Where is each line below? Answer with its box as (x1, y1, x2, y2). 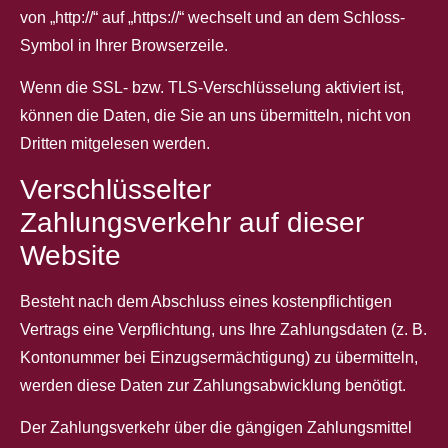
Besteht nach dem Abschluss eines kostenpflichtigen (20, 292, 392, 310)
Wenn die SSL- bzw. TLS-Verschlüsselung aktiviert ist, (20, 79, 404, 97)
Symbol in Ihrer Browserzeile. (20, 36, 228, 54)
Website (20, 239, 121, 271)
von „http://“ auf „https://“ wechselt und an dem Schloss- (20, 8, 405, 26)
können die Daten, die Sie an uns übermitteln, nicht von (20, 107, 411, 125)
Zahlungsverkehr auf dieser (20, 206, 364, 238)
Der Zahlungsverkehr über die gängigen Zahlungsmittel (20, 418, 412, 436)
